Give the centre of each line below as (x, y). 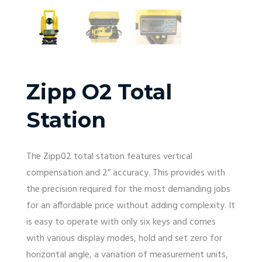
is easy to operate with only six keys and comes (121, 222)
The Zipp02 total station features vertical (109, 156)
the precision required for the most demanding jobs (128, 189)
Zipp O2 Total (99, 92)
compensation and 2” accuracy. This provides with (126, 173)
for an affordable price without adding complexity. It (131, 206)
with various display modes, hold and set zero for (124, 238)
